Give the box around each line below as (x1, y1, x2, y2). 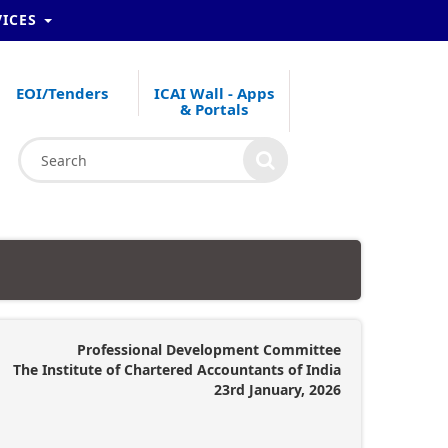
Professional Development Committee (77, 340, 341, 359)
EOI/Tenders (16, 83, 109, 103)
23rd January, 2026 (214, 380, 341, 399)
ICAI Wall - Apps (153, 83, 274, 103)
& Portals (179, 99, 248, 119)
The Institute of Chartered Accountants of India (13, 360, 341, 379)
